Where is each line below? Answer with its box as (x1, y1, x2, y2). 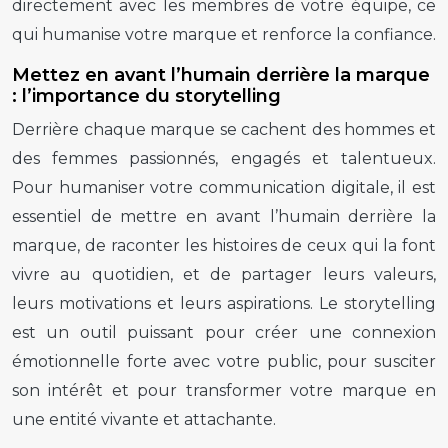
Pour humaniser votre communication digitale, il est (12, 177, 436, 197)
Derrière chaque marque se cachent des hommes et (12, 119, 436, 139)
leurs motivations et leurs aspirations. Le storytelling (12, 293, 436, 313)
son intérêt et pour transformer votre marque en (12, 380, 436, 400)
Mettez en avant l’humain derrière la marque (12, 63, 430, 86)
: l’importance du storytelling (12, 84, 281, 107)
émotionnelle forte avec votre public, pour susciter (12, 351, 436, 371)
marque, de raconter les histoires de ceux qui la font (12, 235, 436, 255)
